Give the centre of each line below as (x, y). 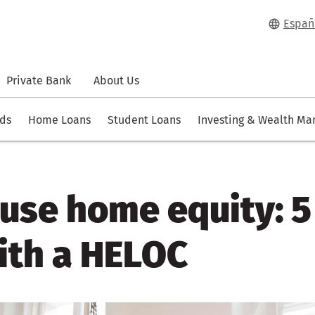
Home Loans (59, 120)
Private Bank (39, 81)
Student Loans (144, 120)
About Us (116, 81)
